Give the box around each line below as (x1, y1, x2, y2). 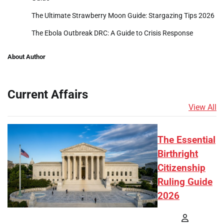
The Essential (157, 134, 215, 146)
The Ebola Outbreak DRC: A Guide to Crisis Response (31, 28, 193, 37)
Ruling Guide (157, 176, 212, 188)
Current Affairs (7, 87, 88, 101)
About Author (7, 52, 45, 60)
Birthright (157, 148, 198, 160)
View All (188, 102, 216, 112)
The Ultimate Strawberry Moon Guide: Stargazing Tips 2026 (31, 11, 214, 19)
